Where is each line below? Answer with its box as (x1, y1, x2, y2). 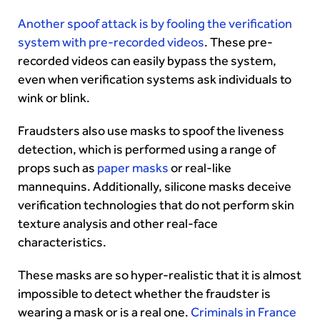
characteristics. (18, 234, 106, 250)
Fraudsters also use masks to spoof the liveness (18, 122, 284, 139)
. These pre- (204, 34, 273, 50)
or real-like (169, 159, 231, 176)
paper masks (95, 159, 169, 176)
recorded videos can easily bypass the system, (18, 52, 276, 69)
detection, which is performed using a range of (18, 141, 276, 157)
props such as (18, 159, 95, 176)
